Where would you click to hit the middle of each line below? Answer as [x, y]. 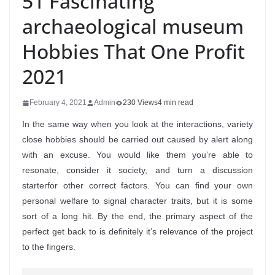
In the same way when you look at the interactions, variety [137, 124]
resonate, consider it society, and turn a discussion [137, 170]
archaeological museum [133, 26]
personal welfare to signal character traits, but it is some [137, 201]
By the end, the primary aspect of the [176, 216]
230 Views [140, 103]
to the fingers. [49, 247]
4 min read [176, 103]
